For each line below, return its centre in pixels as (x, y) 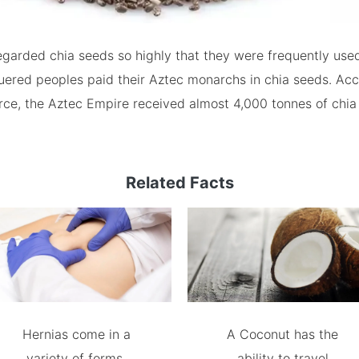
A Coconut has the (283, 335)
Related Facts (179, 182)
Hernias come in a (76, 335)
